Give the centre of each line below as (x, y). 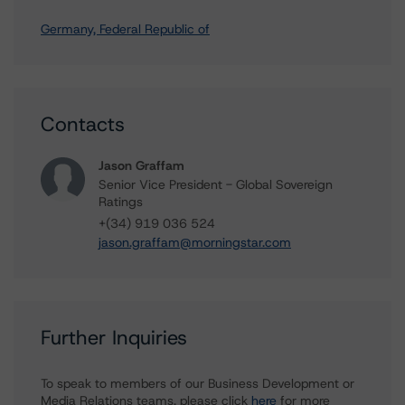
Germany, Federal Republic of (125, 29)
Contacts (83, 124)
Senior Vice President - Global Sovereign (216, 184)
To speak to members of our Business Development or (198, 383)
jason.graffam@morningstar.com (195, 242)
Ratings (121, 202)
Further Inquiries (114, 338)
